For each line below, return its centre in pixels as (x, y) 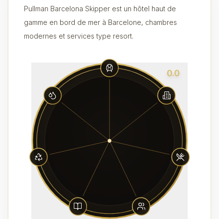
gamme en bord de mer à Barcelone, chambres (100, 22)
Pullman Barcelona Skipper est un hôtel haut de (100, 9)
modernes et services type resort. (79, 36)
